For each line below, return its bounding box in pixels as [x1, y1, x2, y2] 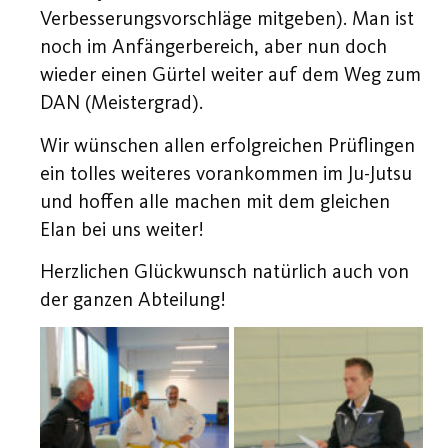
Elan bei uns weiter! [40, 216, 204, 241]
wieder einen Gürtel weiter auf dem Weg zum [40, 62, 421, 87]
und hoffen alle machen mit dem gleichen [40, 188, 390, 213]
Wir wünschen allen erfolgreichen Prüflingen [40, 132, 415, 157]
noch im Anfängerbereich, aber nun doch [40, 34, 387, 59]
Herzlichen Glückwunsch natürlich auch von [40, 258, 409, 283]
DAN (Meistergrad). [40, 90, 203, 115]
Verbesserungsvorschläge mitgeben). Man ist [40, 6, 414, 31]
